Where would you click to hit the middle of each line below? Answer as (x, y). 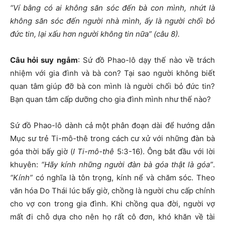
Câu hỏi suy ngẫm (44, 60)
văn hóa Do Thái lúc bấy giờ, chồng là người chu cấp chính (113, 191)
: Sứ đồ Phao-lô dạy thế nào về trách (146, 60)
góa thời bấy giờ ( (42, 151)
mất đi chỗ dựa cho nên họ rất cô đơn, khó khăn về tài (113, 217)
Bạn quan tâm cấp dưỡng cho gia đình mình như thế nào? (110, 99)
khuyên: (26, 164)
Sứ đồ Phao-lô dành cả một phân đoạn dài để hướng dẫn (113, 125)
